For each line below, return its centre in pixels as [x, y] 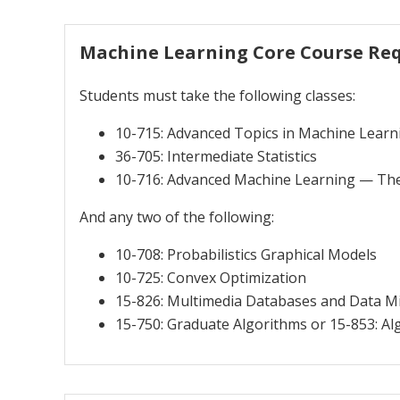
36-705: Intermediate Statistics [216, 156]
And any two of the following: [177, 217]
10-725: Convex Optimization [211, 277]
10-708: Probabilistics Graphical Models [246, 254]
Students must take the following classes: [217, 95]
